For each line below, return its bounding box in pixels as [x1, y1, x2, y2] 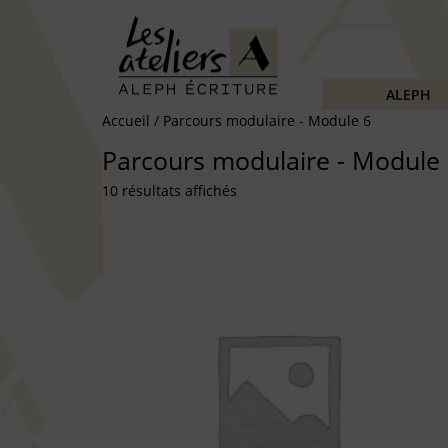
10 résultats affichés [102, 181, 237, 200]
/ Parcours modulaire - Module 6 [150, 111, 371, 130]
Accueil [102, 111, 150, 130]
